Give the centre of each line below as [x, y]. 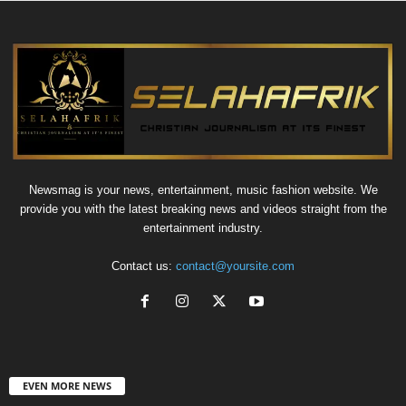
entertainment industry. [203, 227]
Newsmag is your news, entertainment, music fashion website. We [203, 189]
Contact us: [144, 266]
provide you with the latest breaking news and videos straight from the [203, 208]
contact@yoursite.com [235, 266]
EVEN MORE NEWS [67, 385]
